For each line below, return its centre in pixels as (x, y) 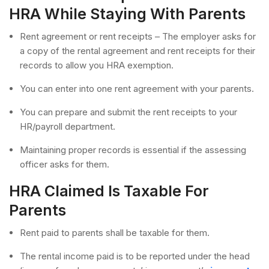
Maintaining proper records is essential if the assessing (133, 150)
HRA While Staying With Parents (127, 14)
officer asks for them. (65, 164)
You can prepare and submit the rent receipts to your (128, 112)
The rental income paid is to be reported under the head (135, 256)
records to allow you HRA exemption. (97, 65)
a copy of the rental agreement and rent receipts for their (138, 50)
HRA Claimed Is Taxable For (109, 191)
